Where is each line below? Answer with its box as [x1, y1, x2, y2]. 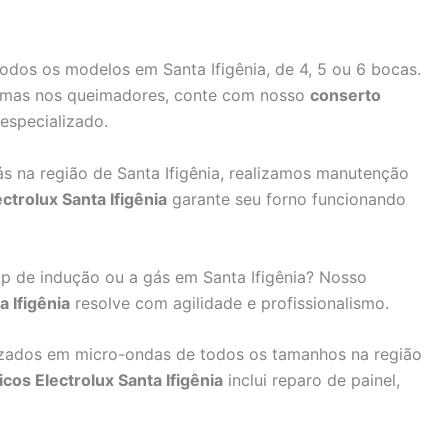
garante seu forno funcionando [167, 188, 406, 209]
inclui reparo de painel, [223, 370, 400, 391]
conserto [310, 85, 381, 106]
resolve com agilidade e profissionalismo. [70, 292, 389, 313]
